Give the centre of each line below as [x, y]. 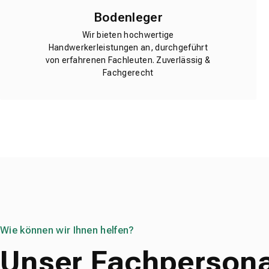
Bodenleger [128, 17]
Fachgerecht [128, 73]
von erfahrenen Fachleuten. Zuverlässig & [128, 60]
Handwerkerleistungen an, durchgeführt [128, 48]
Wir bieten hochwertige [128, 35]
